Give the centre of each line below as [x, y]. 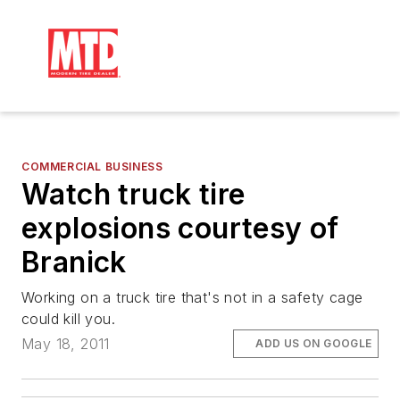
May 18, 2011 [66, 344]
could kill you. [69, 319]
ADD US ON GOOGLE [314, 344]
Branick [74, 262]
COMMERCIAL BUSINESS [92, 167]
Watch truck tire [133, 194]
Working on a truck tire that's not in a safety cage [192, 297]
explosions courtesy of [180, 228]
